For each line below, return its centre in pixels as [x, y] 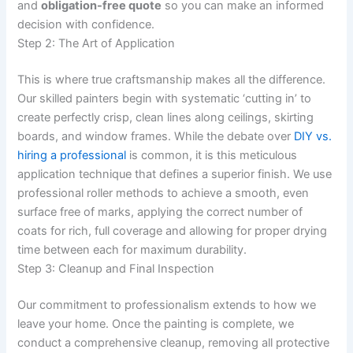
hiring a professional [72, 155]
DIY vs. [313, 136]
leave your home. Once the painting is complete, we [156, 323]
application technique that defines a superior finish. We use [175, 174]
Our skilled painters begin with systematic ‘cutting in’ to [165, 98]
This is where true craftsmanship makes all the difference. [172, 79]
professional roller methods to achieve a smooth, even [163, 193]
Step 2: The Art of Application [97, 43]
